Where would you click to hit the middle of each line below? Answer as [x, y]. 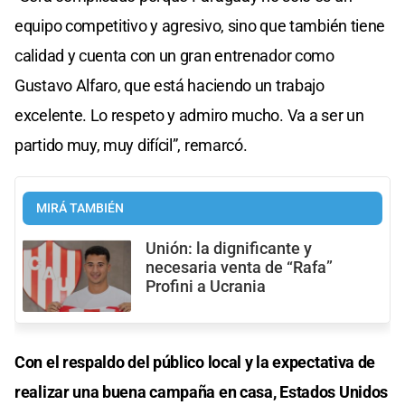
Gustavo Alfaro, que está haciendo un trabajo [170, 85]
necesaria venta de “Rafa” [239, 267]
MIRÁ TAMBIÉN [80, 208]
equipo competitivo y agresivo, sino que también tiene [200, 25]
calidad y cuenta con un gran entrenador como [174, 55]
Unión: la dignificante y [229, 248]
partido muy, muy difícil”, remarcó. [131, 145]
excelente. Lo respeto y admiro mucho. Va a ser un [189, 115]
